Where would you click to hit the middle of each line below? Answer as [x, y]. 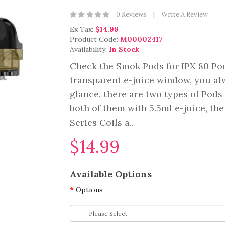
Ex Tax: [83, 29]
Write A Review [185, 14]
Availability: [89, 49]
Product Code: [95, 39]
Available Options [111, 174]
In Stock [124, 49]
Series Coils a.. [102, 122]
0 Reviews [131, 14]
